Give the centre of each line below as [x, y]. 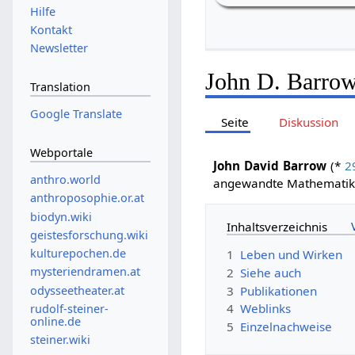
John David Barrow [270, 166]
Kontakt [51, 29]
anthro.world [65, 180]
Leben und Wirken [292, 255]
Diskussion [308, 122]
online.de [55, 321]
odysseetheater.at [77, 290]
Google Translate [76, 114]
